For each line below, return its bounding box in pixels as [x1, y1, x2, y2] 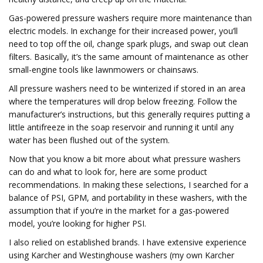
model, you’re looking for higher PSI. [9, 218, 146, 229]
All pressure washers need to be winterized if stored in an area [9, 83, 245, 94]
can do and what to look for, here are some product [9, 166, 207, 177]
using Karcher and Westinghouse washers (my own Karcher [9, 249, 234, 261]
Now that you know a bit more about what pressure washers [9, 153, 241, 164]
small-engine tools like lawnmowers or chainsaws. [9, 64, 198, 75]
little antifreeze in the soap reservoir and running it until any [9, 122, 234, 133]
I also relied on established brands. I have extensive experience [9, 237, 247, 248]
